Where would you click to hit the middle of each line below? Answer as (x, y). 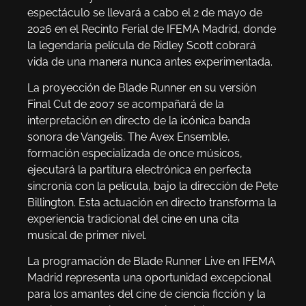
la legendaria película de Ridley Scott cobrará (142, 45)
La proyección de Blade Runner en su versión (142, 88)
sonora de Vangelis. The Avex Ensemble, (129, 137)
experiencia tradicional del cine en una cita (133, 219)
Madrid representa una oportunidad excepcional (149, 278)
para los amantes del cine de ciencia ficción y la (147, 294)
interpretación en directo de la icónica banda (139, 121)
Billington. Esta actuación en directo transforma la (152, 203)
